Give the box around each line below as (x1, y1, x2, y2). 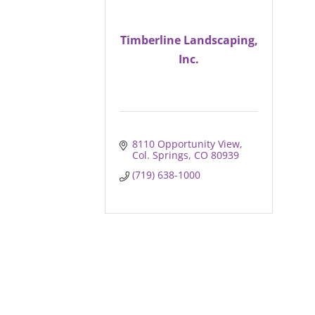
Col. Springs (131, 148, 188, 162)
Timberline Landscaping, (120, 32, 258, 48)
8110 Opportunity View (131, 137, 240, 151)
